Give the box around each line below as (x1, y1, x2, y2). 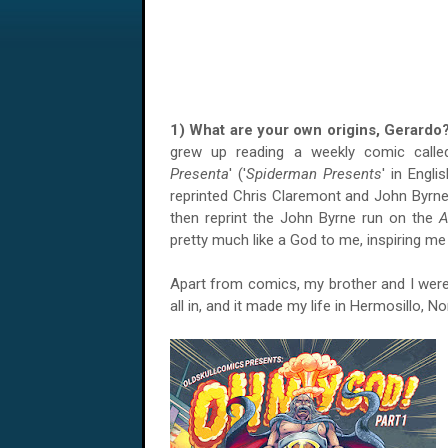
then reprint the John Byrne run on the (170, 209, 439, 227)
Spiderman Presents (245, 165, 382, 183)
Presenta (170, 165, 229, 183)
